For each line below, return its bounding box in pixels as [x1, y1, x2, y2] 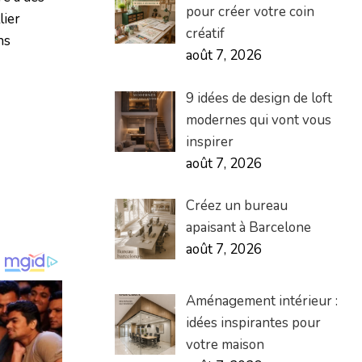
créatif [185, 24, 225, 44]
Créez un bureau [185, 196, 288, 216]
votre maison [185, 335, 264, 355]
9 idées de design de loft [185, 88, 332, 107]
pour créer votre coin [185, 2, 314, 22]
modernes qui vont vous [185, 110, 331, 129]
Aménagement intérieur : [185, 292, 338, 311]
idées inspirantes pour [185, 314, 321, 333]
